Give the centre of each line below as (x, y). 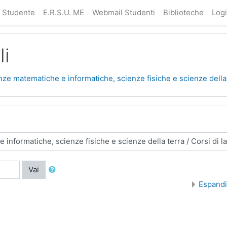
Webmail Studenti (123, 12)
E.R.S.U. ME (63, 12)
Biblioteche (183, 12)
